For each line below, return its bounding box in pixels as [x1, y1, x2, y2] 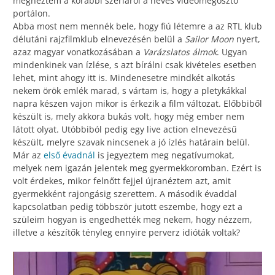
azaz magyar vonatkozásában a [13, 46, 143, 58]
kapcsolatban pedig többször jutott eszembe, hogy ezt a [13, 201, 242, 213]
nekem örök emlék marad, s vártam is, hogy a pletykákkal [13, 85, 247, 97]
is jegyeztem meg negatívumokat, [95, 149, 234, 161]
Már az [13, 149, 44, 161]
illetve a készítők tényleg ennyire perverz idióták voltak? [13, 227, 240, 239]
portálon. [13, 7, 50, 20]
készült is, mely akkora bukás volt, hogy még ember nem [13, 110, 244, 123]
